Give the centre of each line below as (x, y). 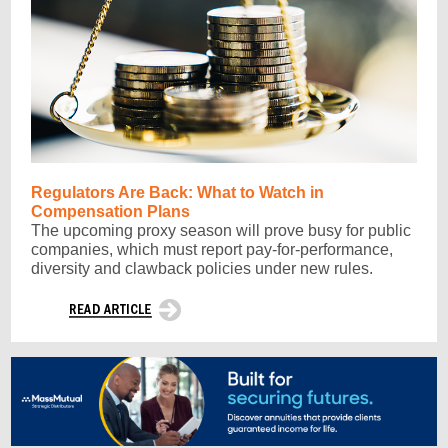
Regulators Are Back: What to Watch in (177, 192)
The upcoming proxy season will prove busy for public (221, 230)
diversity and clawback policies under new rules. (202, 268)
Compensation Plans (110, 211)
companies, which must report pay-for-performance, (212, 249)
